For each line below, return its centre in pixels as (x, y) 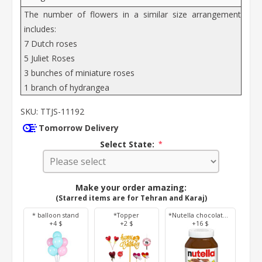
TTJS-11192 (62, 112)
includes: (40, 29)
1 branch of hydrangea (67, 88)
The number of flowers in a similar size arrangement (132, 15)
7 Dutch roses (51, 44)
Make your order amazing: (131, 187)
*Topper (127, 215)
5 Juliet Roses (49, 58)
